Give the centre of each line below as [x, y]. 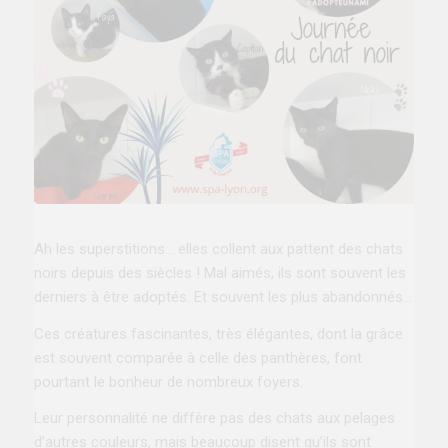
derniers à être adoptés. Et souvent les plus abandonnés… [222, 296]
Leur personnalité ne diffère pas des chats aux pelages [214, 418]
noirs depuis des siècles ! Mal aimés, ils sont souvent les [219, 272]
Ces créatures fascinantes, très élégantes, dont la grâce [218, 333]
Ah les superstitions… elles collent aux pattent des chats [218, 248]
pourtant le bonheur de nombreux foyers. [168, 381]
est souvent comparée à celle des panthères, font [197, 357]
